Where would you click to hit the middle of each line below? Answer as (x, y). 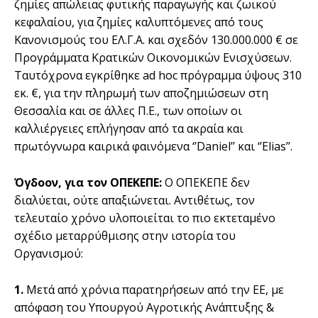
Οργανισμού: (49, 253)
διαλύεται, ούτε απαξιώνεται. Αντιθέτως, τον (135, 200)
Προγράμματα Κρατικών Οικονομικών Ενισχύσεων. (153, 57)
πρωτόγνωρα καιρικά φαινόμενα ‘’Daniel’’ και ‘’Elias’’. (153, 146)
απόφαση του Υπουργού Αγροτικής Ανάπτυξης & (144, 307)
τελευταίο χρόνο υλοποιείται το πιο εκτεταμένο (145, 218)
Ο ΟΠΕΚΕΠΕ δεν (206, 182)
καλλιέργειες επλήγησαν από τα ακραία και (129, 128)
